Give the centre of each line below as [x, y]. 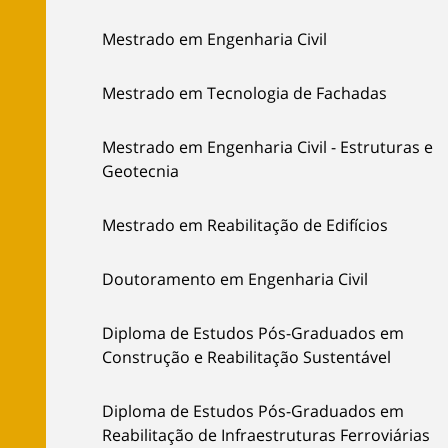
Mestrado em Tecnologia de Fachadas [244, 93]
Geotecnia [140, 171]
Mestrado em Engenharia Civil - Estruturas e [267, 147]
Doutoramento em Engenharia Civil [235, 279]
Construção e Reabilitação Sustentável [246, 357]
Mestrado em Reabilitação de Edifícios [245, 225]
